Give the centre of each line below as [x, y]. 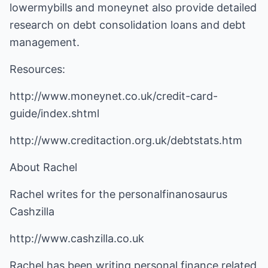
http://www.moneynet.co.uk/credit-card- [114, 96]
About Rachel [43, 167]
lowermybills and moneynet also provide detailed [133, 7]
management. [45, 42]
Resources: [37, 69]
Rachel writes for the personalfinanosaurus [118, 194]
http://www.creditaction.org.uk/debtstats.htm [126, 140]
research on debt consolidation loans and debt [128, 25]
